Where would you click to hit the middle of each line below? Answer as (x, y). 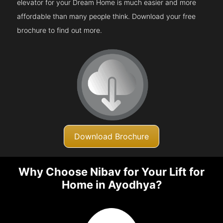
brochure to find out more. (60, 30)
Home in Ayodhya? (111, 185)
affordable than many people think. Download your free (107, 16)
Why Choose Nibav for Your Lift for (111, 172)
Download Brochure (111, 136)
